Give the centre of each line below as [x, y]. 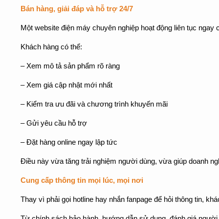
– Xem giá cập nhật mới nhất [66, 85]
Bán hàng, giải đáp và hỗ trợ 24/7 [77, 9]
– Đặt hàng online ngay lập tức [69, 142]
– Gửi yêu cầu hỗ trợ [54, 123]
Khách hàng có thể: [51, 47]
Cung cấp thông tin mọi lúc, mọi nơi [82, 180]
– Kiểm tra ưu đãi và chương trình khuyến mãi [94, 104]
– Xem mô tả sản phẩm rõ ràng [70, 66]
